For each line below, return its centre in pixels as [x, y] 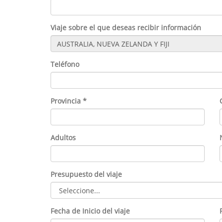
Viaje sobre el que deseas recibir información [126, 28]
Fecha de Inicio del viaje [90, 211]
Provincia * [69, 101]
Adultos [63, 138]
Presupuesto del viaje [86, 174]
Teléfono [65, 64]
